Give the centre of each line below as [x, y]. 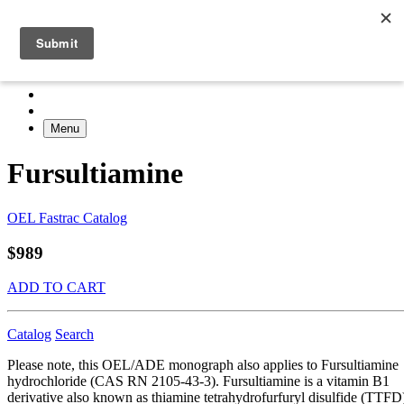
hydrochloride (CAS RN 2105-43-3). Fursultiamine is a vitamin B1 [198, 381]
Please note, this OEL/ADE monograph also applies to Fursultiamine [203, 365]
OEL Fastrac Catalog [67, 217]
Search [74, 335]
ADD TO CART [56, 288]
